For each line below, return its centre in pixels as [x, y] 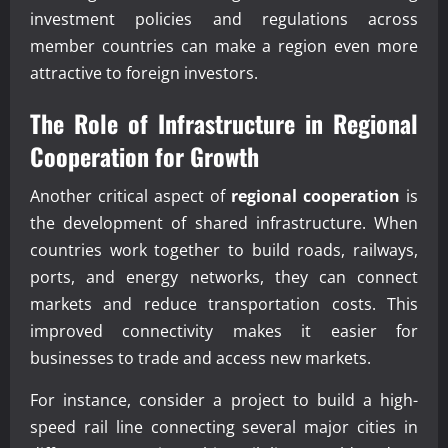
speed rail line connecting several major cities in [224, 426]
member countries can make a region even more [224, 45]
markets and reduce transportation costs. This [224, 303]
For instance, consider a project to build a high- [224, 399]
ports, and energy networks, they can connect [224, 276]
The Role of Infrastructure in [181, 122]
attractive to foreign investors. [144, 72]
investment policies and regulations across [224, 18]
